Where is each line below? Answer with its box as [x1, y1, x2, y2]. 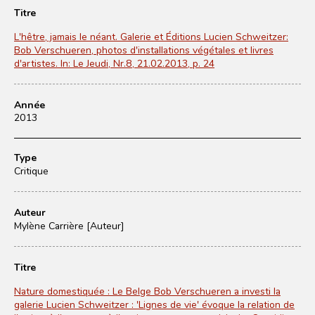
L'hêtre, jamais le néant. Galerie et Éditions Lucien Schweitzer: [14, 30, 288, 43]
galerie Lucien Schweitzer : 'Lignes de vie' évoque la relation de [14, 297, 295, 311]
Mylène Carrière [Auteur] [14, 219, 124, 232]
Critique [14, 164, 49, 177]
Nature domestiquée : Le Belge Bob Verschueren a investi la [14, 284, 281, 297]
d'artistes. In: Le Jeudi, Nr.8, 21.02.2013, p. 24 [14, 56, 214, 70]
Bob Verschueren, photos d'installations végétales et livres [14, 43, 274, 56]
